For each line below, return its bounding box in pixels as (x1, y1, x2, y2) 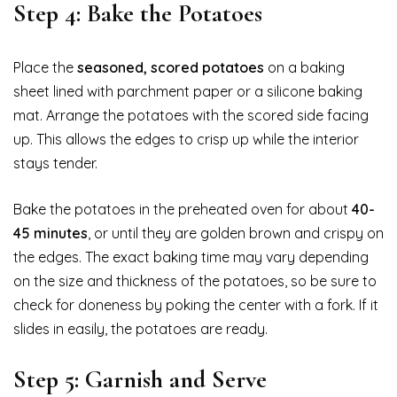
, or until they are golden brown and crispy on (88, 223, 384, 242)
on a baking (264, 58, 345, 76)
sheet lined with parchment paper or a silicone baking (13, 82, 362, 100)
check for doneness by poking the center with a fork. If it (13, 295, 378, 314)
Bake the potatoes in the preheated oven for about (13, 199, 352, 218)
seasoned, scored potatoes (77, 58, 264, 76)
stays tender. (13, 153, 97, 172)
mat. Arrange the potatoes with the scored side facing (13, 105, 369, 124)
